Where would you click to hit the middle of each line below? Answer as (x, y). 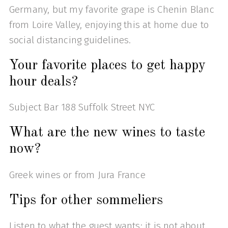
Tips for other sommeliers (86, 200)
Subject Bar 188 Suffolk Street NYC (82, 107)
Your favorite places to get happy (107, 66)
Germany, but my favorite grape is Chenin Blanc (111, 9)
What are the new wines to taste (107, 133)
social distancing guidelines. (70, 40)
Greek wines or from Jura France (77, 175)
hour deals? (43, 82)
